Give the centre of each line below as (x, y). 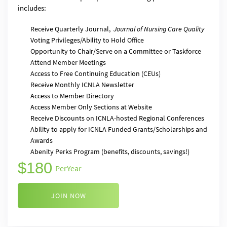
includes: (32, 8)
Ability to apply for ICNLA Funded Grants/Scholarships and (119, 129)
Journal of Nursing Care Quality (159, 29)
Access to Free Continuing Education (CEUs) (96, 73)
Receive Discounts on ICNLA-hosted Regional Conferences (117, 118)
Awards (42, 140)
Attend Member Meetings (68, 62)
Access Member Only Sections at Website (91, 107)
